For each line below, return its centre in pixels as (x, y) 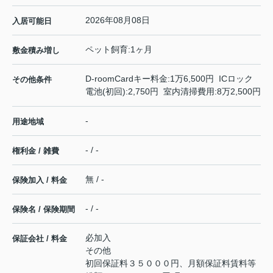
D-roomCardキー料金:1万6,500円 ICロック (169, 79)
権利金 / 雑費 (36, 151)
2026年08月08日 (118, 20)
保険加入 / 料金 (40, 180)
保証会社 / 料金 (40, 239)
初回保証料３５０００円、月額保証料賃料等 (171, 264)
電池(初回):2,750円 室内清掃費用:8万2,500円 (173, 92)
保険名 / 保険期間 (44, 210)
